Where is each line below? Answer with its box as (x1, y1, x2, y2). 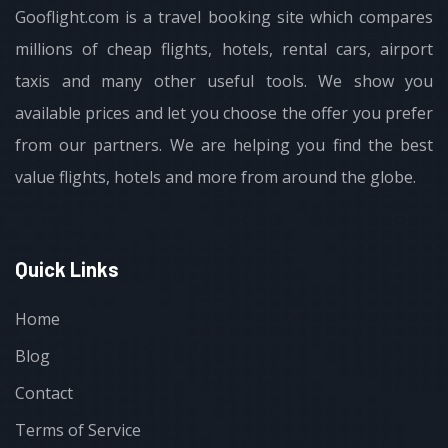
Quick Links (15, 256, 119, 281)
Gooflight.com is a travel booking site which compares (15, 5, 433, 28)
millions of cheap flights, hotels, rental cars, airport (15, 37, 433, 60)
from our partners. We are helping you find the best (15, 133, 433, 156)
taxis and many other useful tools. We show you (15, 69, 433, 92)
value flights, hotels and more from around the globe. (15, 165, 416, 188)
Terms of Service (15, 418, 141, 441)
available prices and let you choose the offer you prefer (15, 101, 433, 124)
